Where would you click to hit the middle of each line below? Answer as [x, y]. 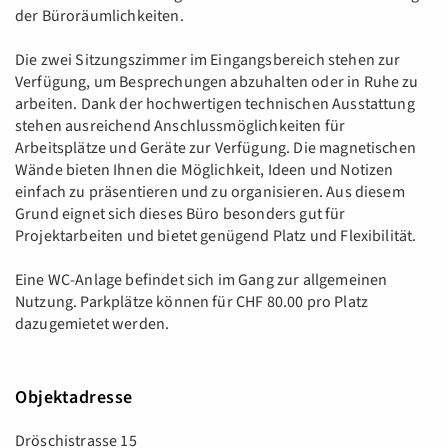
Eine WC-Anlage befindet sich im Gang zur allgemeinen [201, 280]
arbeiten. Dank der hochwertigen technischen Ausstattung [215, 104]
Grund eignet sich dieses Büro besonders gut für [180, 214]
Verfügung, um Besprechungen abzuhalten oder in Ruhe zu [217, 82]
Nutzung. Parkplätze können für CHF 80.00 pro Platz [192, 302]
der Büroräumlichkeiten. [99, 16]
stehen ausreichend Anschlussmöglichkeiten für [180, 126]
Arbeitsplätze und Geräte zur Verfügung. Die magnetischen [215, 148]
